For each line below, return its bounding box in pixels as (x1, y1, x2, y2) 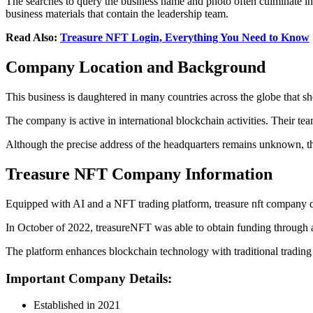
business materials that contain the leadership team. (6, 8, 228, 20)
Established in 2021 (34, 299, 120, 312)
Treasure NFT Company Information (6, 164, 272, 183)
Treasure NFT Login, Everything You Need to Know (60, 31, 310, 44)
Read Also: (6, 31, 60, 44)
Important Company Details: (6, 270, 172, 286)
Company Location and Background (6, 58, 265, 77)
